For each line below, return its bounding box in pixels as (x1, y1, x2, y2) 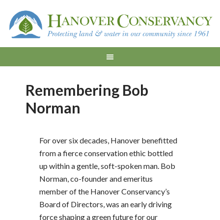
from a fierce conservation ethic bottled (39, 148, 173, 158)
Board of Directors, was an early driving (39, 199, 172, 209)
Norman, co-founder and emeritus (39, 174, 153, 183)
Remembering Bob (26, 81, 149, 99)
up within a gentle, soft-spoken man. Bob (39, 161, 175, 170)
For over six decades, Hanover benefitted (39, 136, 177, 145)
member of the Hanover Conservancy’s (39, 187, 170, 196)
